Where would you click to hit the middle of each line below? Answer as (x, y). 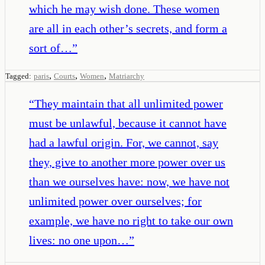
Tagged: (18, 76)
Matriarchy (127, 76)
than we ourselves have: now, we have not (129, 181)
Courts (64, 76)
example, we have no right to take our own (131, 220)
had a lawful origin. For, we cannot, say (124, 142)
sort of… (51, 48)
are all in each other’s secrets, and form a (128, 28)
